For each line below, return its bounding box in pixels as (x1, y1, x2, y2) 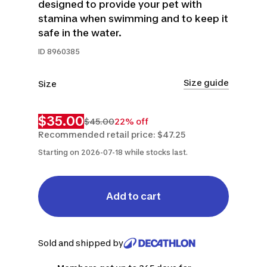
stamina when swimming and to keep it (38, 13, 228, 24)
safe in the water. (38, 27, 122, 39)
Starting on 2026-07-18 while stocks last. (38, 148, 188, 157)
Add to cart (106, 190, 161, 202)
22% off (114, 116, 148, 126)
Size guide (184, 77, 229, 88)
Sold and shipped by (38, 238, 123, 248)
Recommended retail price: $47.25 (38, 129, 185, 139)
